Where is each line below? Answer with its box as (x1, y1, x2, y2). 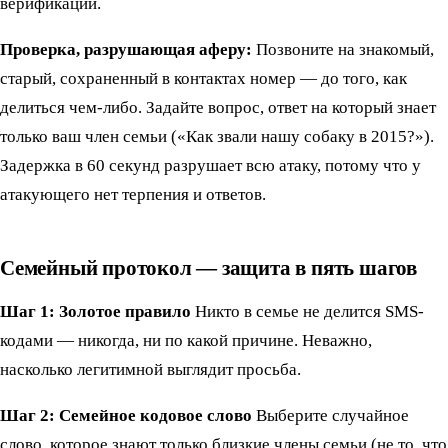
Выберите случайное (252, 405, 409, 425)
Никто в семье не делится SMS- (191, 301, 424, 321)
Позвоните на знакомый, (252, 39, 434, 59)
